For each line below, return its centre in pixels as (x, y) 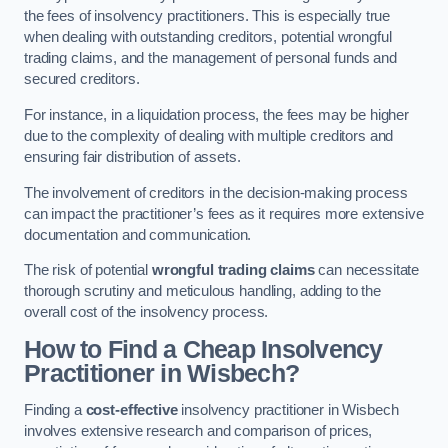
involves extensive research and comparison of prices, (198, 431)
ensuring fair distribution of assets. (132, 157)
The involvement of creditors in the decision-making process (216, 192)
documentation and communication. (138, 234)
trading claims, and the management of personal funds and (210, 58)
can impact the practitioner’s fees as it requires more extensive (224, 213)
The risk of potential (88, 270)
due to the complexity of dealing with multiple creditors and (209, 136)
